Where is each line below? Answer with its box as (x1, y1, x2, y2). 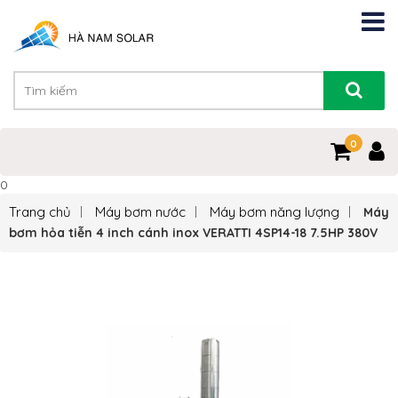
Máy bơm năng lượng (210, 203, 339, 221)
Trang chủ (9, 203, 71, 221)
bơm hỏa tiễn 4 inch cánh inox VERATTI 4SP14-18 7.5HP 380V (9, 225, 378, 242)
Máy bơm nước (95, 203, 186, 221)
